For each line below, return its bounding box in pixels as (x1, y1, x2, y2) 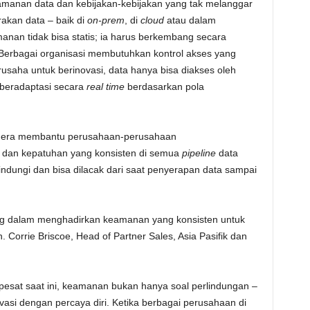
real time (86, 81, 127, 92)
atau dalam (163, 15, 216, 26)
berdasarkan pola (127, 81, 204, 92)
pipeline (181, 147, 219, 158)
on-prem (86, 15, 125, 26)
